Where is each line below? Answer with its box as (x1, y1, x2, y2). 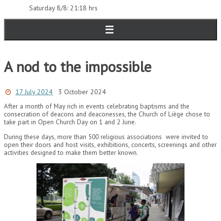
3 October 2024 (58, 87, 107, 96)
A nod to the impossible (4, 56, 151, 76)
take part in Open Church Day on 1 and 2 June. (4, 117, 136, 127)
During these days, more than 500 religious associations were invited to (4, 132, 208, 141)
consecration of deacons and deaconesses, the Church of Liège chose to (4, 110, 210, 119)
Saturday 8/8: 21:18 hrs (29, 3, 98, 12)
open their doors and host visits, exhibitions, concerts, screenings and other (4, 140, 217, 149)
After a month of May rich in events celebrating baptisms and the (4, 102, 189, 111)
